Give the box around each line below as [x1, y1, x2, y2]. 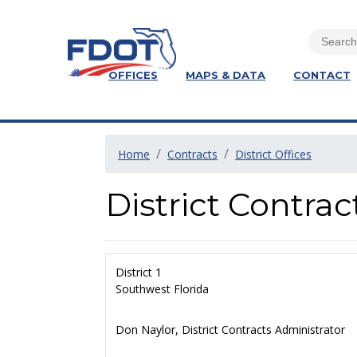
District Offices [235, 147, 312, 162]
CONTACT [293, 69, 351, 81]
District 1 [116, 265, 162, 280]
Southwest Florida [116, 281, 209, 296]
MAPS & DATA [186, 69, 266, 81]
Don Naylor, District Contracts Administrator [116, 322, 345, 337]
